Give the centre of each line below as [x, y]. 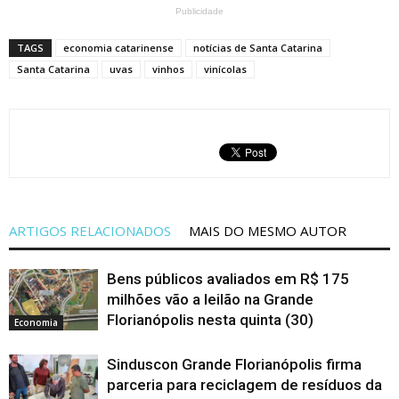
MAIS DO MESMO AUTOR [268, 230]
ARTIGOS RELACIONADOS [90, 230]
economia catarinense [118, 47]
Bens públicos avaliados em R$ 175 [228, 278]
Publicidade [199, 11]
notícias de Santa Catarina [258, 47]
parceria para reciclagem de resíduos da [244, 384]
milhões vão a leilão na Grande [210, 299]
